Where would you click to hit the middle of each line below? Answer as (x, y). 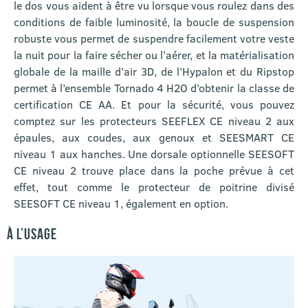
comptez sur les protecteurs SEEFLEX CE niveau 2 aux (154, 120)
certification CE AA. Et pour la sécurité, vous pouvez (154, 104)
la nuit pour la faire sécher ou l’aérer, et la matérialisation (154, 54)
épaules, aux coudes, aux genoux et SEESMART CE (154, 137)
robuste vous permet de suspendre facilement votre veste (154, 38)
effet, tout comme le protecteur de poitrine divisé (154, 186)
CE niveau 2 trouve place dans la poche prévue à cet (154, 170)
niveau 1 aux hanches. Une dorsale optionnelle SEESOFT (154, 153)
